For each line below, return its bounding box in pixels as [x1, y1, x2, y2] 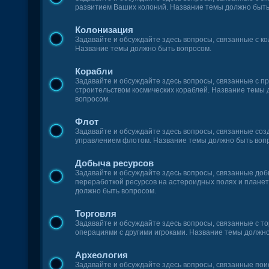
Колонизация [75, 25, 134, 35]
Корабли [75, 66, 113, 76]
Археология [75, 250, 128, 260]
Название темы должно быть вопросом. [75, 44, 212, 53]
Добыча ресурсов [75, 158, 154, 168]
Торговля [75, 208, 117, 219]
